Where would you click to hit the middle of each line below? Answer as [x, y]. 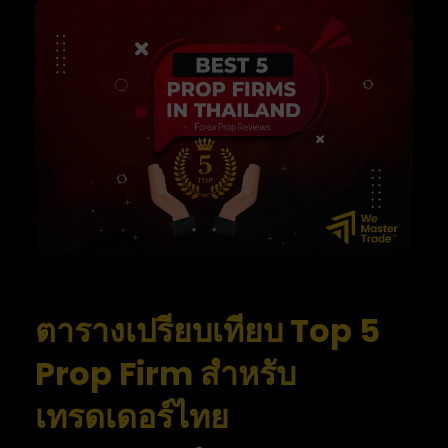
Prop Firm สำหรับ [165, 374]
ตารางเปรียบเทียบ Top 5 [207, 331]
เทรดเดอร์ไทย [132, 417]
